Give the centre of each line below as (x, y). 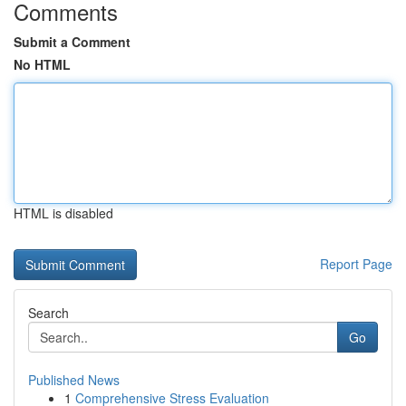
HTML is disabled (63, 213)
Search (48, 313)
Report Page (356, 264)
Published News (74, 380)
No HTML (42, 64)
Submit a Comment (72, 42)
